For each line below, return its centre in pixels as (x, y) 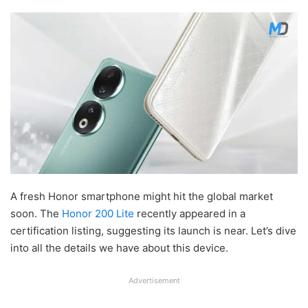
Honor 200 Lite (98, 213)
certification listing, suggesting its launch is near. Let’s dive (153, 230)
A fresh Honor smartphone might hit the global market (142, 196)
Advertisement (154, 280)
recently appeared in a (190, 213)
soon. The (36, 213)
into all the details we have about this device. (119, 247)
